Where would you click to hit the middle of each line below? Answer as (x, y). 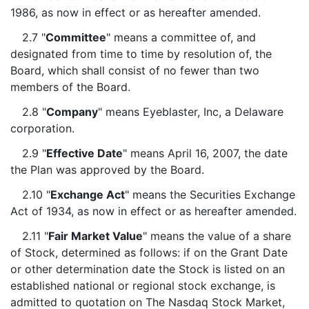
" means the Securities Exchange (210, 195)
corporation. (42, 128)
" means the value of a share (217, 236)
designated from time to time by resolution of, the (141, 54)
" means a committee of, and (181, 37)
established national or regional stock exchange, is (143, 286)
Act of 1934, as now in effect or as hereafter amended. (153, 211)
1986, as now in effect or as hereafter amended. (136, 12)
